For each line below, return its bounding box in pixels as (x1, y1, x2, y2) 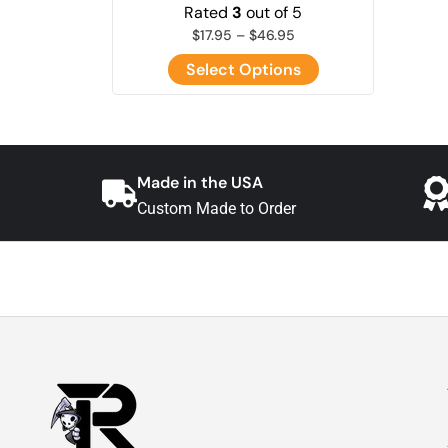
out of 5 (242, 2, 302, 24)
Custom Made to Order (137, 199, 296, 219)
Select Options (185, 59, 301, 81)
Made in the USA (137, 172, 263, 194)
